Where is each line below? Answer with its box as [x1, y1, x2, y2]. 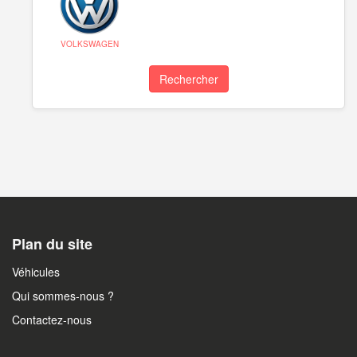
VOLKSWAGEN [60, 37, 119, 49]
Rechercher [159, 70, 218, 87]
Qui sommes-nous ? [12, 287, 114, 304]
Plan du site [12, 233, 92, 254]
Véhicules [12, 263, 60, 280]
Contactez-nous [12, 311, 92, 328]
